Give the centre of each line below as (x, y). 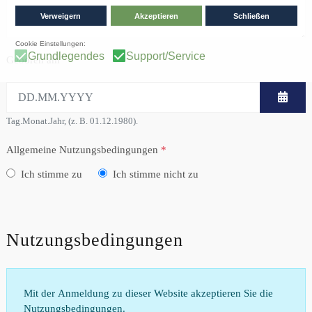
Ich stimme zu (52, 174)
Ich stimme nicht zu (155, 174)
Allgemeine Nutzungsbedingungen (82, 149)
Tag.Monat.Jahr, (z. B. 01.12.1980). (72, 120)
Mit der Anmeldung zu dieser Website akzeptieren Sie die (148, 293)
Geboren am (33, 60)
